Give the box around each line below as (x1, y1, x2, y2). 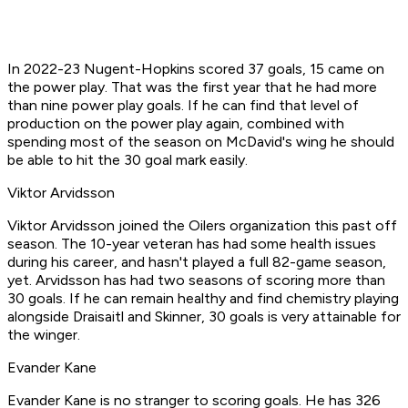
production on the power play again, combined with (7, 115, 344, 133)
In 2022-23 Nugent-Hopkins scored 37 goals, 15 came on (7, 60, 384, 78)
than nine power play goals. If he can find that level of (7, 97, 359, 115)
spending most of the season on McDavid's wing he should (7, 133, 394, 151)
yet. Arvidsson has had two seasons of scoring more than (7, 271, 385, 290)
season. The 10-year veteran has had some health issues (7, 235, 376, 253)
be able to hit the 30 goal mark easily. (7, 151, 248, 169)
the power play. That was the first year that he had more (7, 78, 377, 97)
